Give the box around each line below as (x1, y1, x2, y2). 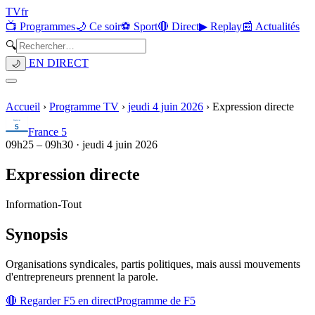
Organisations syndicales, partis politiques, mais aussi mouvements (6, 257, 300, 270)
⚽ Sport (121, 20, 157, 32)
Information (6, 198, 58, 210)
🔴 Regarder (6, 294, 63, 307)
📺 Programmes (6, 20, 75, 32)
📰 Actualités (242, 20, 300, 32)
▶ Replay (199, 20, 242, 32)
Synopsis (6, 224, 67, 243)
